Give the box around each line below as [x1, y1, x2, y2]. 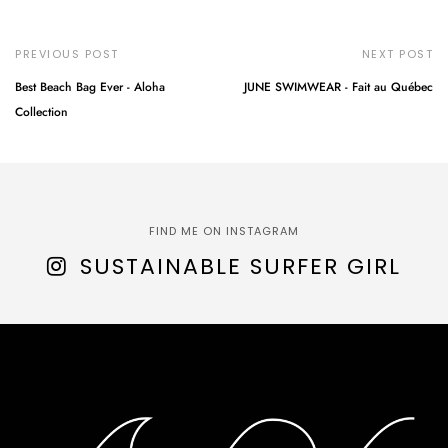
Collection [15, 102, 68, 121]
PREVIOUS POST [15, 45, 119, 62]
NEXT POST [361, 45, 433, 62]
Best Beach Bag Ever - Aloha [15, 77, 165, 96]
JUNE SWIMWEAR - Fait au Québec [244, 77, 433, 96]
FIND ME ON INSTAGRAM [149, 222, 299, 239]
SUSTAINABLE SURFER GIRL [80, 250, 401, 282]
